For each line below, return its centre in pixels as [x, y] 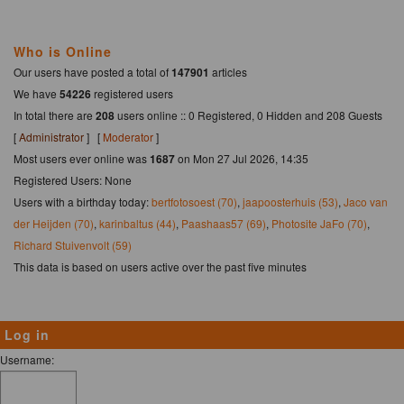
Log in [27, 334]
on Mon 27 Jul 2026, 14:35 [242, 158]
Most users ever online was [82, 158]
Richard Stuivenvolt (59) [73, 244]
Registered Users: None [73, 179]
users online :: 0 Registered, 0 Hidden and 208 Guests [251, 115]
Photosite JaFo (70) [319, 223]
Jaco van [366, 201]
